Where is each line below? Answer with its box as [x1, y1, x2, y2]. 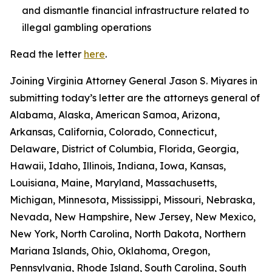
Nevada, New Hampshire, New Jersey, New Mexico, [10, 211, 256, 223]
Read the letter [10, 48, 84, 60]
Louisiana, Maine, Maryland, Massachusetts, [10, 177, 217, 189]
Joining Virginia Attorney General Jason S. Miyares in [10, 75, 257, 87]
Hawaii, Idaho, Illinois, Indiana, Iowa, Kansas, [10, 160, 226, 172]
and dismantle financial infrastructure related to [22, 4, 249, 16]
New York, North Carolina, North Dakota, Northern [10, 228, 246, 240]
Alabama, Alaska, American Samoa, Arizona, [10, 109, 220, 121]
